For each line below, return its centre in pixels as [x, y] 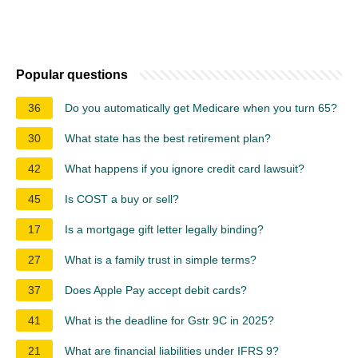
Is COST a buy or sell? [122, 199]
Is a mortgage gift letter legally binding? [164, 229]
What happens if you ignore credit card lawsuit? [185, 168]
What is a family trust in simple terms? [161, 259]
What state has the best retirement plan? [168, 138]
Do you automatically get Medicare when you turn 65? [201, 107]
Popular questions [72, 74]
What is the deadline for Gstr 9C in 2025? [169, 320]
